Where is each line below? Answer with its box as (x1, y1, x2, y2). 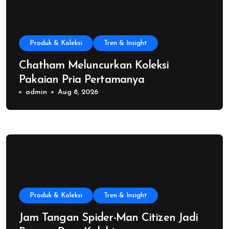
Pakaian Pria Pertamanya (19, 74, 144, 86)
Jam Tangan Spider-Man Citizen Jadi (19, 212, 198, 224)
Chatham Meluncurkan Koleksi (19, 60, 169, 72)
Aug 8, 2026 (58, 88, 98, 97)
